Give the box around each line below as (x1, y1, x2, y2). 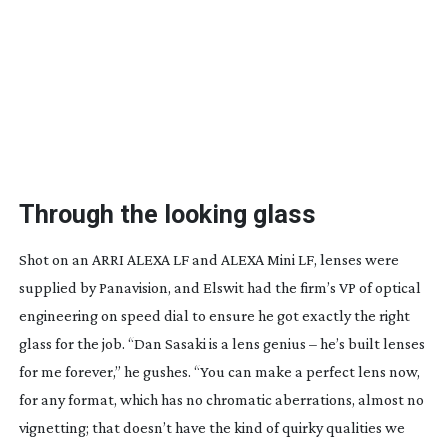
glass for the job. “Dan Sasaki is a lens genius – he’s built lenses (18, 334, 425, 352)
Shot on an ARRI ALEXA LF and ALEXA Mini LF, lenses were (18, 250, 399, 268)
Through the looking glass (18, 199, 316, 229)
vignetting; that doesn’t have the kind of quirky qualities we (18, 418, 405, 436)
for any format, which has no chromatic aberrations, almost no (18, 390, 424, 408)
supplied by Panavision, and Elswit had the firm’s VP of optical (18, 278, 421, 296)
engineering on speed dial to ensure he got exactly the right (18, 306, 410, 324)
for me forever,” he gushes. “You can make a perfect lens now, (18, 362, 420, 380)
